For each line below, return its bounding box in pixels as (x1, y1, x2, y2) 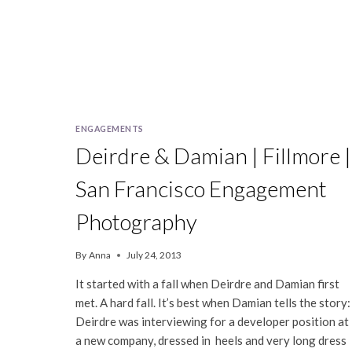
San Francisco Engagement (75, 175, 327, 203)
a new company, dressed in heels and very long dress (75, 333, 346, 348)
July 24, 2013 (126, 249, 182, 262)
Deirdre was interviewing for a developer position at (75, 314, 349, 329)
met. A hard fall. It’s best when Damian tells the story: (75, 295, 350, 310)
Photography (75, 208, 197, 236)
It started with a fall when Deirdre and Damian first (75, 277, 339, 291)
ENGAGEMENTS (75, 124, 144, 134)
